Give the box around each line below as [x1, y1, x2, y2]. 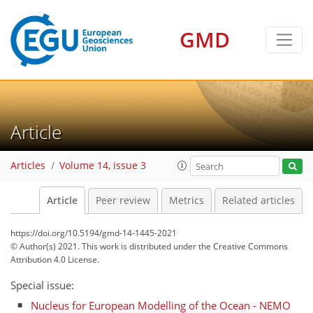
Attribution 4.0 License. [10, 254, 99, 265]
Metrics [168, 194, 204, 207]
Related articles [222, 194, 295, 207]
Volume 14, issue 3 [59, 159, 146, 173]
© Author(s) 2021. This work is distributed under [10, 240, 198, 252]
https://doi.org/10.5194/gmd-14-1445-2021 [10, 227, 177, 239]
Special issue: [10, 278, 74, 292]
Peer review [96, 194, 150, 207]
